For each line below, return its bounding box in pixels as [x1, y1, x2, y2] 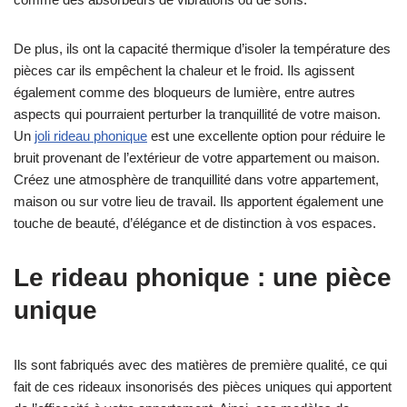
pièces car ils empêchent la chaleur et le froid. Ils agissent [14, 62, 354, 78]
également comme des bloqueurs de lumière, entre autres [14, 84, 355, 100]
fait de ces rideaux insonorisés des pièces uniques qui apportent [14, 378, 392, 394]
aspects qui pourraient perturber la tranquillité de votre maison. [14, 105, 381, 122]
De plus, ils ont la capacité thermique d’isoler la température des [14, 40, 391, 56]
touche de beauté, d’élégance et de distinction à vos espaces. [14, 214, 376, 231]
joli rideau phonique [35, 127, 147, 144]
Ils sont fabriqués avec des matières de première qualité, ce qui [14, 356, 387, 372]
